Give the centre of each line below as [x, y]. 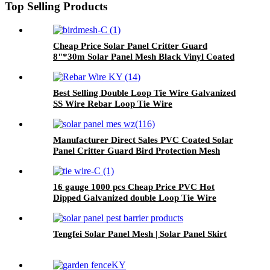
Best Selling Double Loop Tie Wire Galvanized [144, 93]
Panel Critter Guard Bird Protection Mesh [137, 150]
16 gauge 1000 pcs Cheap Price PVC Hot [134, 187]
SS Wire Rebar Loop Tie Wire [113, 103]
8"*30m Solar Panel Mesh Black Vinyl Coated [144, 56]
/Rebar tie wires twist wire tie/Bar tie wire [136, 208]
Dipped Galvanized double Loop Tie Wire [135, 197]
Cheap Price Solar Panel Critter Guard [130, 46]
